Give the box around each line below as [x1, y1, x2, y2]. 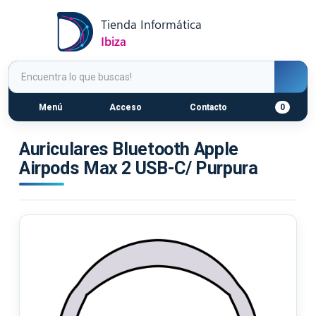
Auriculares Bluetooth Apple [19, 139, 238, 159]
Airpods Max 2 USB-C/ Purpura [19, 158, 258, 178]
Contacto [188, 102, 227, 112]
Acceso [107, 102, 142, 112]
